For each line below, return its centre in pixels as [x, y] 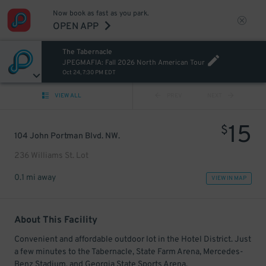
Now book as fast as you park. [101, 14]
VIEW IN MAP [229, 178]
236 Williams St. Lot [51, 156]
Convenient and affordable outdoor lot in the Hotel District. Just [133, 240]
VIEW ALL [68, 96]
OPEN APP [75, 27]
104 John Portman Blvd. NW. [67, 136]
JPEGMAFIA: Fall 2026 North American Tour [133, 63]
